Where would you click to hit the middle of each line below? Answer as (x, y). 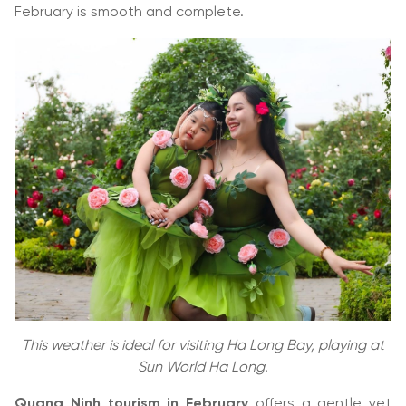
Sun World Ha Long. (203, 367)
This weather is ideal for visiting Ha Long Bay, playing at (203, 346)
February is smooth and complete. (129, 12)
